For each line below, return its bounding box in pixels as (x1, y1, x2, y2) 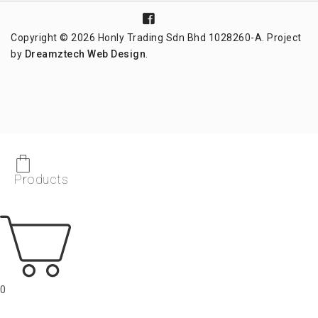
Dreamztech (24, 48, 85, 60)
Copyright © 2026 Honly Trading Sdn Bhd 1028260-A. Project (11, 31, 302, 43)
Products (14, 171, 68, 187)
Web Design (87, 48, 146, 60)
